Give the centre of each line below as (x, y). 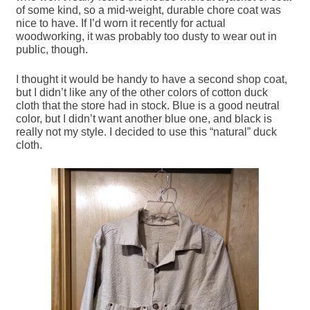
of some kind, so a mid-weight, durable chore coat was (149, 10)
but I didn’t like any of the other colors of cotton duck (142, 92)
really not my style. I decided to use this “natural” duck (147, 131)
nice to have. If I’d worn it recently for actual (121, 23)
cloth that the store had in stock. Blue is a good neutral (148, 105)
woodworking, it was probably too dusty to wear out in (147, 36)
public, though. (52, 49)
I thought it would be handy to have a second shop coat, (152, 79)
